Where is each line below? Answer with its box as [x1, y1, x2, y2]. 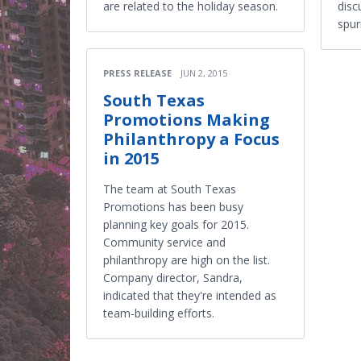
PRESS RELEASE [103, 67, 172, 79]
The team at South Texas [103, 181, 236, 197]
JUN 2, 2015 [180, 67, 227, 79]
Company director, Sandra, [103, 270, 243, 285]
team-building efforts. [103, 305, 214, 321]
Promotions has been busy [103, 199, 243, 214]
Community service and [103, 234, 226, 250]
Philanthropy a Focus [103, 128, 280, 150]
